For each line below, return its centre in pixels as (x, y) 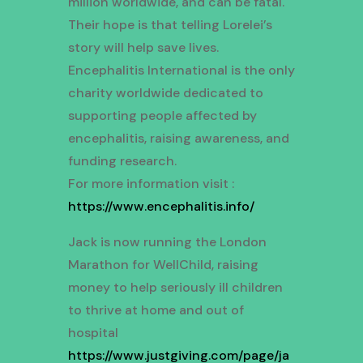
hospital (93, 333)
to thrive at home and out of (156, 310)
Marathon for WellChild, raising (163, 265)
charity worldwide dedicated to (165, 93)
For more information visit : (151, 184)
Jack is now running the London (167, 242)
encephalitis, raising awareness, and (178, 139)
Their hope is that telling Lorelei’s (170, 25)
